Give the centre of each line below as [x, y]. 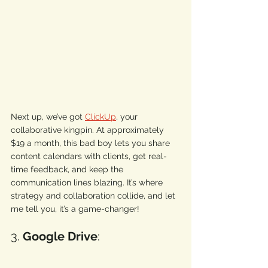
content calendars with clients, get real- [89, 156]
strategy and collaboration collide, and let [94, 196]
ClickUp [100, 117]
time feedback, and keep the [68, 170]
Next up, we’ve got [48, 117]
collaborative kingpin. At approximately [89, 130]
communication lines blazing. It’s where [88, 183]
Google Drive [60, 237]
